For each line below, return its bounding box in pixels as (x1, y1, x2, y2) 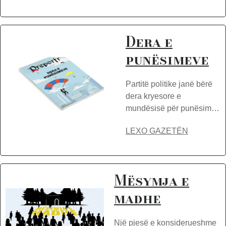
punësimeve (126, 48, 209, 70)
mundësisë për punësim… (126, 104, 219, 112)
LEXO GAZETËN (126, 127, 188, 135)
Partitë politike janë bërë (126, 80, 212, 88)
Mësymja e (114, 169, 189, 191)
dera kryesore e (126, 92, 181, 100)
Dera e (126, 31, 173, 52)
